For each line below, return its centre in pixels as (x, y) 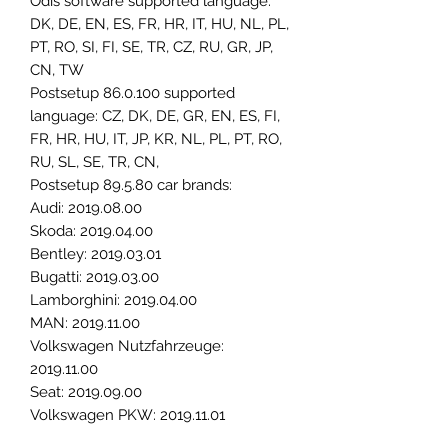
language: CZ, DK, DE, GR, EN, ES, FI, (155, 116)
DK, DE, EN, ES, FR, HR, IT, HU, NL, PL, (159, 24)
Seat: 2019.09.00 (86, 392)
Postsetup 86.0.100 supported (132, 93)
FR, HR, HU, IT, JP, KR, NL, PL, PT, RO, (156, 139)
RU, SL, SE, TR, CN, (94, 162)
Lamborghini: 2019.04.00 (113, 300)
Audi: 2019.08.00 (86, 208)
